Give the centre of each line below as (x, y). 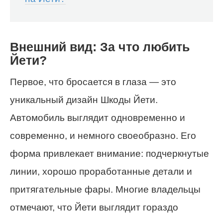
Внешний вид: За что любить (100, 47)
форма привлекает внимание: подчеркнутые (110, 154)
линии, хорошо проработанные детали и (101, 172)
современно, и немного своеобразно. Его (103, 136)
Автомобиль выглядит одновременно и (98, 118)
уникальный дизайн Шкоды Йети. (84, 100)
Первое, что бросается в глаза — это (93, 82)
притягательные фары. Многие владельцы (105, 190)
